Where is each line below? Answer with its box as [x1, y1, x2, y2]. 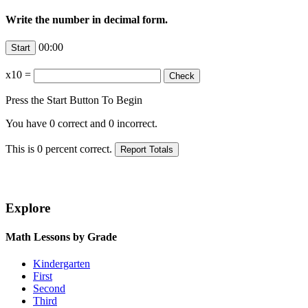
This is [5, 142, 37, 155]
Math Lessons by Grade [5, 230, 117, 243]
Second [33, 282, 65, 294]
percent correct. [43, 142, 115, 155]
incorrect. [114, 117, 157, 129]
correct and [55, 117, 109, 129]
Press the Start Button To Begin [5, 93, 142, 106]
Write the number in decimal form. [5, 14, 168, 26]
